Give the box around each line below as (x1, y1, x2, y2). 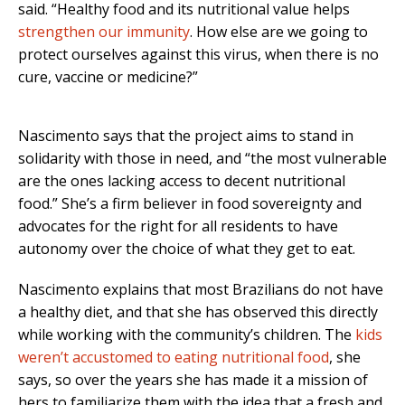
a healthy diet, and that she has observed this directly (18, 301, 378, 322)
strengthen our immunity (18, 21, 190, 42)
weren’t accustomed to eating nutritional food (18, 346, 329, 367)
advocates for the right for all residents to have (18, 215, 338, 236)
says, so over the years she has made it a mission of (18, 369, 368, 390)
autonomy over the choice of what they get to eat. (18, 238, 355, 259)
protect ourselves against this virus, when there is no (18, 43, 379, 64)
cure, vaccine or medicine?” (18, 66, 198, 87)
